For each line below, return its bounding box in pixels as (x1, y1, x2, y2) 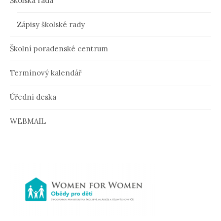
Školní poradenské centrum (10, 44, 108, 54)
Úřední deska (10, 92, 56, 102)
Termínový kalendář (10, 68, 81, 78)
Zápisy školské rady (17, 20, 85, 30)
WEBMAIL (10, 116, 46, 126)
